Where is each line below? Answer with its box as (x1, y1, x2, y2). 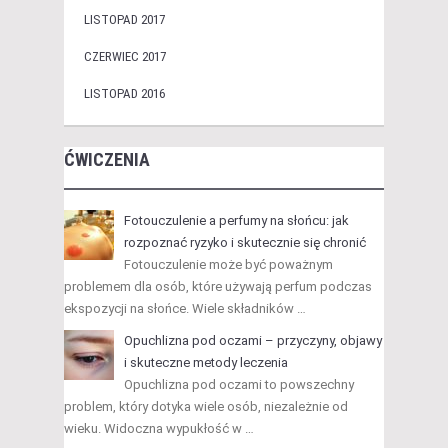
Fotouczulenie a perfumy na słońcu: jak (124, 213, 349, 229)
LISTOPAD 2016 (84, 86, 165, 102)
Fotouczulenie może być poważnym (124, 257, 333, 273)
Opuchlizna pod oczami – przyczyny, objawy (124, 333, 382, 349)
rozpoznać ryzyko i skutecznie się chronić (124, 235, 366, 251)
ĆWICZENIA (64, 149, 150, 171)
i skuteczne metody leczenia (124, 355, 288, 371)
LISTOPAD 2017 (84, 12, 165, 28)
